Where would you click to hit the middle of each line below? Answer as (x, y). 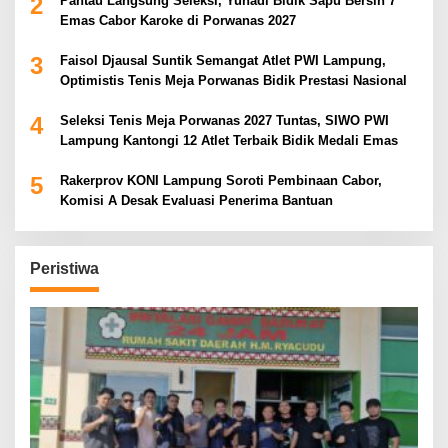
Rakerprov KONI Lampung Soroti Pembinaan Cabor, (221, 180)
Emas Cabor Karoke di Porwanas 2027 (178, 20)
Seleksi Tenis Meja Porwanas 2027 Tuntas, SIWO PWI (224, 120)
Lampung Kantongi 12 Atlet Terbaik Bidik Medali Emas (229, 140)
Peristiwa (64, 268)
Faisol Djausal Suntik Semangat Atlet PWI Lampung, (223, 60)
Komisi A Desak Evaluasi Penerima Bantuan (196, 200)
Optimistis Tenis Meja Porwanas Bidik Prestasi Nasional (233, 80)
